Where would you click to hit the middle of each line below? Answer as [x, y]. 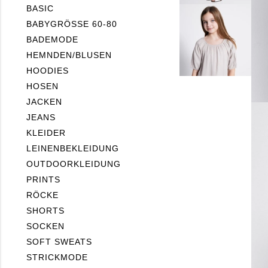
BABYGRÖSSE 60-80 [69, 24]
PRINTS [43, 179]
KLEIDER [46, 133]
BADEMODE [52, 39]
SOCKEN [45, 226]
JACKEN [44, 102]
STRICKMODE [57, 257]
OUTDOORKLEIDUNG [74, 164]
